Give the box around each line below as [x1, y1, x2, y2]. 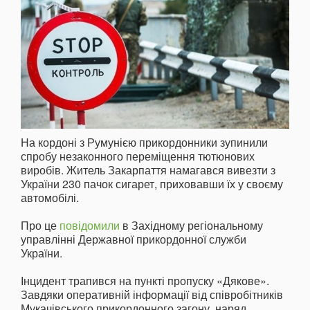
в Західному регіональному [120, 217, 263, 234]
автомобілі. [21, 190, 79, 206]
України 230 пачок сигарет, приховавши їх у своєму [21, 176, 283, 192]
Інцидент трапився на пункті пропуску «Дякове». [21, 273, 269, 289]
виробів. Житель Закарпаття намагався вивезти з [21, 162, 275, 179]
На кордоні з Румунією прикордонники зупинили [21, 134, 268, 151]
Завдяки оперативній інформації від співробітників [21, 286, 283, 303]
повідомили [60, 217, 120, 234]
